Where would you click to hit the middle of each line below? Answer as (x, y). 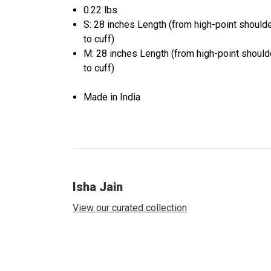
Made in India (112, 97)
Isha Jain (98, 187)
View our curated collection (130, 208)
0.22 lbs (101, 10)
